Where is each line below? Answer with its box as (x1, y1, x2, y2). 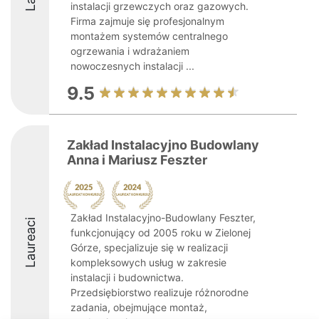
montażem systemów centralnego (70, 30, 228, 42)
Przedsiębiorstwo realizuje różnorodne (70, 286, 249, 298)
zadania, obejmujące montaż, (70, 301, 207, 313)
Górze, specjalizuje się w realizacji (70, 241, 228, 253)
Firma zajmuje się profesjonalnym (70, 15, 224, 27)
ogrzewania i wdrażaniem (70, 45, 189, 57)
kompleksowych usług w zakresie (70, 256, 226, 268)
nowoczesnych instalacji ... (70, 60, 194, 72)
